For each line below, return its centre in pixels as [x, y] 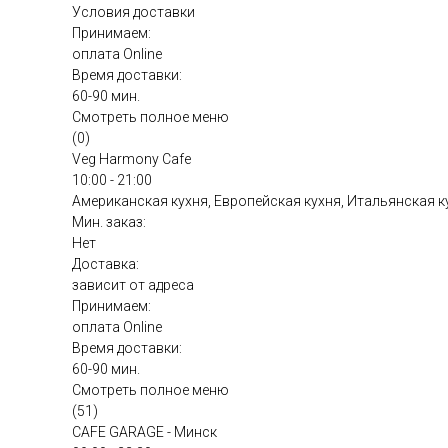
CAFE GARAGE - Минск [144, 432]
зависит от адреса [133, 285]
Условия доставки [133, 12]
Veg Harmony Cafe [131, 159]
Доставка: [105, 264]
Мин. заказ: [109, 222]
